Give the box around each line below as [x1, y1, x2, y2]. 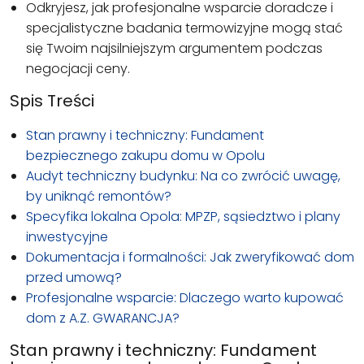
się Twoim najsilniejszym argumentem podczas [26, 38, 323, 58]
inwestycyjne [26, 227, 108, 246]
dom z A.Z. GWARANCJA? [26, 308, 180, 327]
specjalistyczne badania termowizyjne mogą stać [26, 18, 343, 37]
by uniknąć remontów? [26, 186, 171, 206]
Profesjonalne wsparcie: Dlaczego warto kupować [26, 288, 344, 307]
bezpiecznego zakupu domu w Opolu [26, 145, 265, 165]
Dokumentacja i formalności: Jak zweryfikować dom [26, 247, 354, 266]
